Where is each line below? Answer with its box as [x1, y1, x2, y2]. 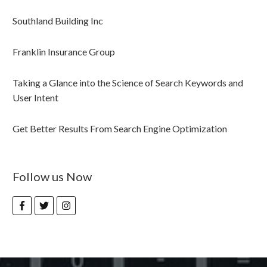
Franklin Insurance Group [13, 46, 115, 58]
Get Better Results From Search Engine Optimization [13, 123, 227, 135]
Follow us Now [13, 169, 92, 184]
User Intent [13, 92, 58, 104]
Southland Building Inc [13, 15, 103, 27]
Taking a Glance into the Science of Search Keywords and [13, 77, 243, 89]
